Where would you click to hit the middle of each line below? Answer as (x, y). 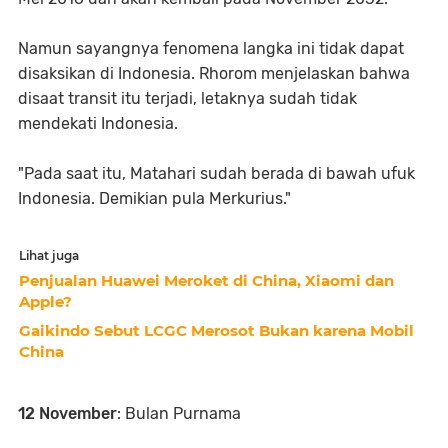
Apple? (45, 301)
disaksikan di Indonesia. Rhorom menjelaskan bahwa (214, 73)
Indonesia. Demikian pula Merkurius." (154, 198)
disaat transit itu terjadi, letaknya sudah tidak (187, 98)
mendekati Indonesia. (98, 123)
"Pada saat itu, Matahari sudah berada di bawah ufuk (216, 173)
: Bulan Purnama (179, 413)
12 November (67, 413)
